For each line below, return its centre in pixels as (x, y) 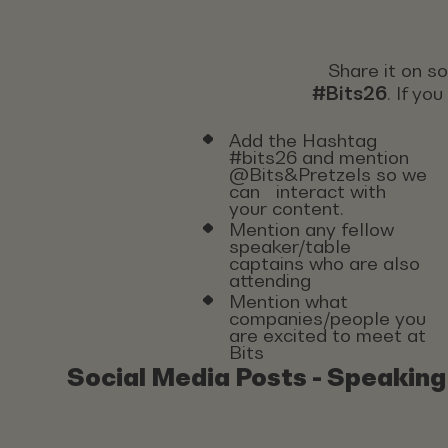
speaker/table (289, 246)
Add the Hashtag (302, 140)
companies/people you (327, 318)
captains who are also (324, 263)
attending (269, 280)
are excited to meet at (327, 335)
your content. (286, 208)
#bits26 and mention (318, 157)
